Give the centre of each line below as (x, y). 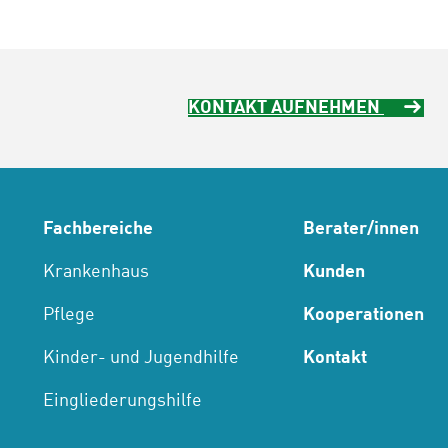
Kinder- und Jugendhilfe (141, 358)
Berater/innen (361, 229)
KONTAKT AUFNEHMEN (286, 108)
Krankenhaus (96, 272)
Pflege (69, 315)
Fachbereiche (98, 229)
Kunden (334, 272)
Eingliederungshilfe (122, 401)
